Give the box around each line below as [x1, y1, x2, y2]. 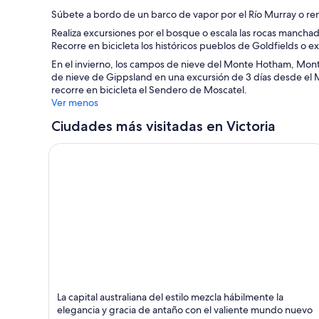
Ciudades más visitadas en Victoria [51, 117, 276, 135]
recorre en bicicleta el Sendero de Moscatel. [51, 83, 247, 96]
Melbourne [48, 282, 106, 298]
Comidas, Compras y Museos [48, 297, 199, 313]
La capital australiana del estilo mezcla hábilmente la [57, 291, 283, 304]
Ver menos [51, 96, 98, 109]
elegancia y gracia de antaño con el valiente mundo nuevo [57, 303, 313, 317]
